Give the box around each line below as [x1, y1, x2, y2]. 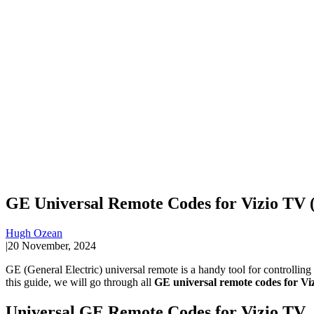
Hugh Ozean [6, 226, 62, 239]
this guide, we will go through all [6, 275, 154, 288]
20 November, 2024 [8, 239, 96, 252]
